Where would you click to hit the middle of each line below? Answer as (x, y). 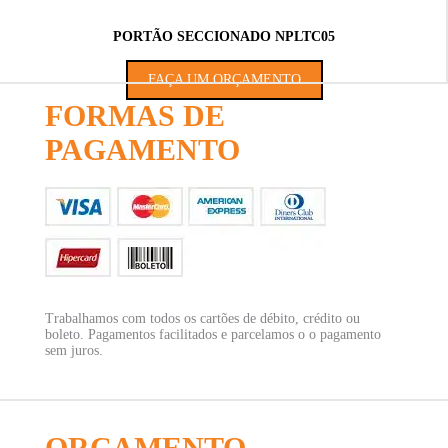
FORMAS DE (134, 115)
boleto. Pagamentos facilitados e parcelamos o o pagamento (212, 334)
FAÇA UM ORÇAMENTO (224, 80)
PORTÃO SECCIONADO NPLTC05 (224, 37)
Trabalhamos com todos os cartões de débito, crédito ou (202, 318)
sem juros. (73, 350)
